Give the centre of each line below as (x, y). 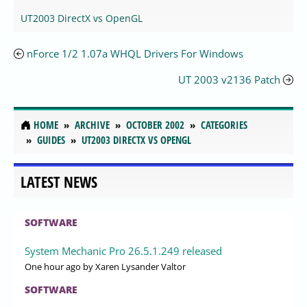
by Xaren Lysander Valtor (133, 266)
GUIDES (51, 140)
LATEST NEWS (59, 182)
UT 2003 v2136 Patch (229, 80)
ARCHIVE (92, 125)
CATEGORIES (224, 125)
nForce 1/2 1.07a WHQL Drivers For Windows (135, 54)
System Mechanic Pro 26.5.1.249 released (123, 250)
